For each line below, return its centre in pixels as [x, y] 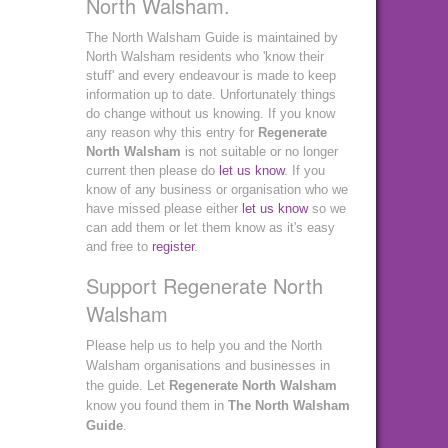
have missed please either [164, 209]
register [173, 247]
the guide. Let [127, 386]
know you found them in [157, 406]
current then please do [152, 171]
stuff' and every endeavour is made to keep [211, 76]
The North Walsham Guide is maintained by [212, 38]
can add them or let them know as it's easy [210, 228]
